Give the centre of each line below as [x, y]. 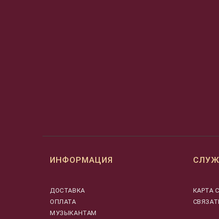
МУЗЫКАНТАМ [73, 213]
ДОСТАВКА [67, 190]
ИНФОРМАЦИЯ [81, 160]
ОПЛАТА [63, 201]
